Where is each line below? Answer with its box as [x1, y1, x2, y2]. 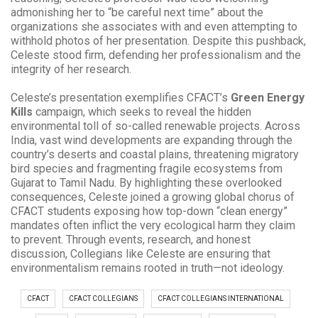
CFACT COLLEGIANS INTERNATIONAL [158, 294, 284, 302]
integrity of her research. [11, 62, 131, 76]
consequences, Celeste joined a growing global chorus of [11, 190, 295, 204]
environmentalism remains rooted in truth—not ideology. [11, 261, 285, 275]
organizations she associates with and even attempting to [11, 19, 297, 33]
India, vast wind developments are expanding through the [11, 133, 292, 147]
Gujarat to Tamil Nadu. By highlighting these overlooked [11, 175, 282, 190]
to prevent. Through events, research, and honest [11, 232, 251, 246]
